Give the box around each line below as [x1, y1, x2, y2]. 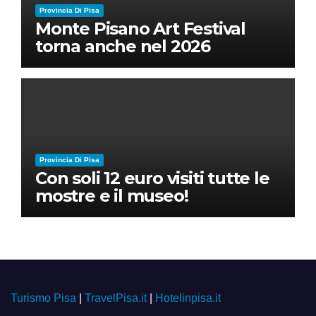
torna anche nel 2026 [35, 36, 211, 57]
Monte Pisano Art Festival [35, 18, 245, 39]
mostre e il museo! [35, 186, 188, 207]
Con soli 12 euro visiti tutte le [35, 168, 269, 189]
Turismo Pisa [11, 292, 76, 305]
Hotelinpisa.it [155, 292, 221, 305]
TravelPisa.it [85, 292, 147, 305]
